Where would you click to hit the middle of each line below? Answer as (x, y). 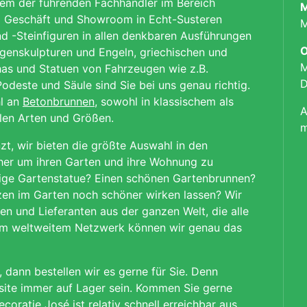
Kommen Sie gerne (184, 288)
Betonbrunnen (59, 101)
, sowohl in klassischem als (164, 101)
